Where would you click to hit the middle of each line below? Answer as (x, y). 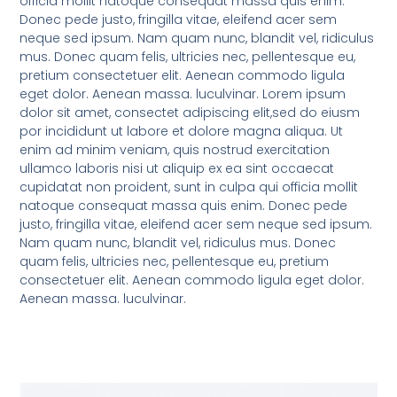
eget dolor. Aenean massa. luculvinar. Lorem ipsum (183, 94)
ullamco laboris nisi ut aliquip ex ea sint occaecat (177, 169)
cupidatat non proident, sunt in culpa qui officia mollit (189, 187)
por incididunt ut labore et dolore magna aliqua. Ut (182, 132)
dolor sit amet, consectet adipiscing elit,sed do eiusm (190, 113)
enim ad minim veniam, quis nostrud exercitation (175, 150)
